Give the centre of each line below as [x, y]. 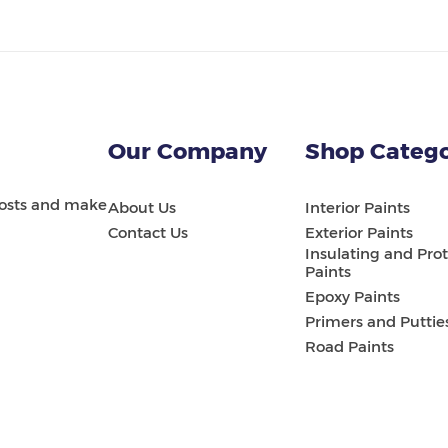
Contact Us [147, 232]
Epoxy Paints [353, 296]
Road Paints [350, 346]
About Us [141, 207]
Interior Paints [358, 207]
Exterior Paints [359, 232]
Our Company [187, 151]
